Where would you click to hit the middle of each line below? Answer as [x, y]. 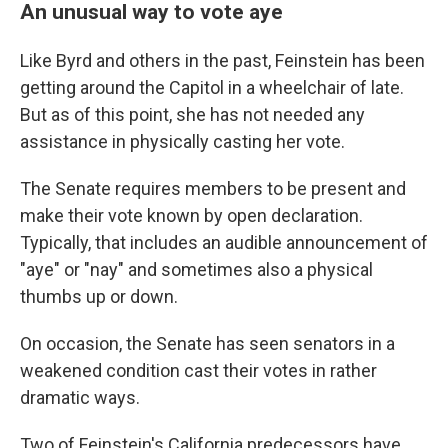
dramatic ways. [80, 397]
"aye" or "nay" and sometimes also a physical [196, 269]
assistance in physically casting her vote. [182, 141]
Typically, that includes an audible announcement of [224, 242]
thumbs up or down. [99, 296]
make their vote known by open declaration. [191, 215]
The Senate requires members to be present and [213, 188]
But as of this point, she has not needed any [192, 114]
